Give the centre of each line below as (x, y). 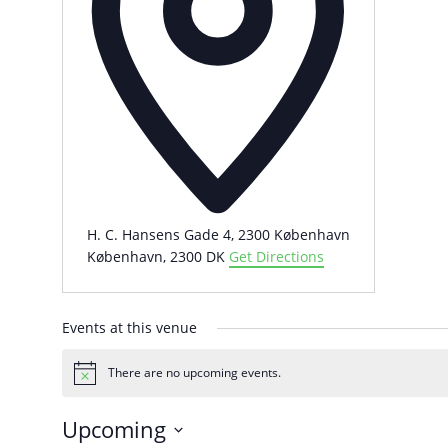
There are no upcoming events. (194, 373)
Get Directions (276, 257)
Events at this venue (129, 328)
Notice (90, 379)
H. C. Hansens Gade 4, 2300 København (218, 235)
